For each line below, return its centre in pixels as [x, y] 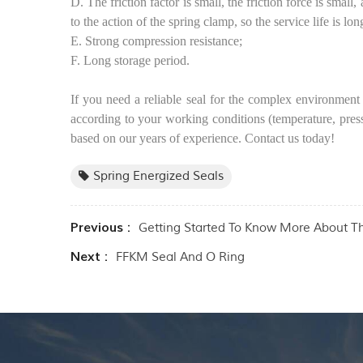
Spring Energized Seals [158, 177]
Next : [89, 257]
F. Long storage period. [130, 61]
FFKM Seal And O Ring [180, 258]
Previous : [100, 228]
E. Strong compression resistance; [156, 41]
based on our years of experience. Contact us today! [203, 139]
